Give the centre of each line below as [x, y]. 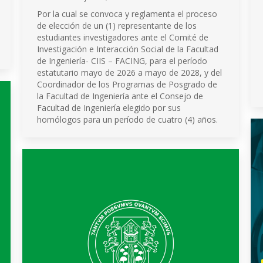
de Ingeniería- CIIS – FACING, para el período [122, 61]
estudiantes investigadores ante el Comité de [123, 37]
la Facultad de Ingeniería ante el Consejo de [120, 96]
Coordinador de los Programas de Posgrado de [127, 84]
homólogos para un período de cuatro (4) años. [127, 119]
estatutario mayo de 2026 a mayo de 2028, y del [129, 73]
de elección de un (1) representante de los [117, 26]
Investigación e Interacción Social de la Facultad [128, 49]
